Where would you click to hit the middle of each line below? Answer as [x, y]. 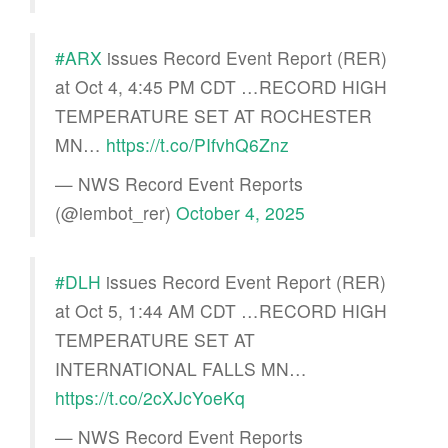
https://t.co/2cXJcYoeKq [150, 397]
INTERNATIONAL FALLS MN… [181, 368]
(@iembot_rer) [115, 212]
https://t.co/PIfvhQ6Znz [197, 144]
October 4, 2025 [240, 212]
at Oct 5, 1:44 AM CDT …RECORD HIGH [221, 310]
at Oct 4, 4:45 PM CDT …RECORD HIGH [221, 86]
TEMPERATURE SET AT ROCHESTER [213, 115]
